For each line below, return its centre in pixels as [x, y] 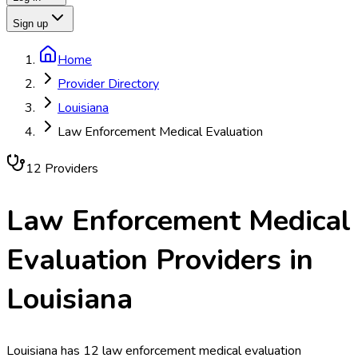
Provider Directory [108, 84]
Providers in [231, 260]
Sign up [30, 24]
